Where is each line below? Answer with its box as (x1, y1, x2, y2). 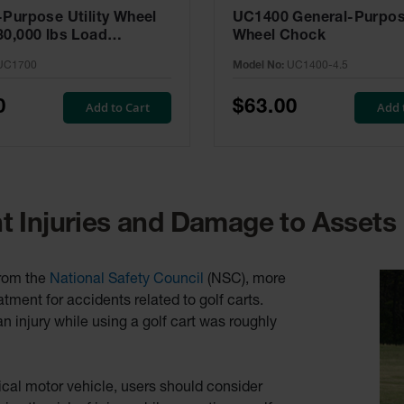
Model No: (232, 60, 284, 72)
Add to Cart (86, 99, 151, 116)
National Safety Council (50, 273, 204, 289)
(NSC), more (204, 273, 286, 289)
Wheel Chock (232, 30, 326, 45)
